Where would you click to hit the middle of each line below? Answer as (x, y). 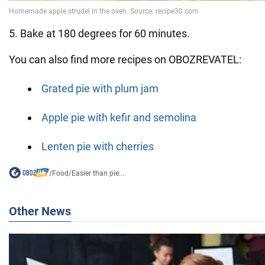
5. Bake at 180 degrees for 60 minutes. (99, 34)
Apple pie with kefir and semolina (119, 118)
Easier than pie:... (98, 174)
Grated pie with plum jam (100, 89)
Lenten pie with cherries (98, 147)
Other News (40, 211)
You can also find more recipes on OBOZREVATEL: (125, 60)
